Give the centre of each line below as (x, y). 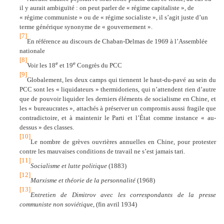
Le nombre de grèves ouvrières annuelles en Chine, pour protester (123, 141)
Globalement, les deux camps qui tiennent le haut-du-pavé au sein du (121, 80)
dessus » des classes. (46, 127)
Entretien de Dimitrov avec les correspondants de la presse (123, 194)
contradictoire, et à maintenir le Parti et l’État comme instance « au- (117, 118)
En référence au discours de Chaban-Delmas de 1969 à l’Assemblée (117, 41)
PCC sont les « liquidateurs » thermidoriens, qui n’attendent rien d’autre (117, 89)
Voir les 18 (41, 65)
